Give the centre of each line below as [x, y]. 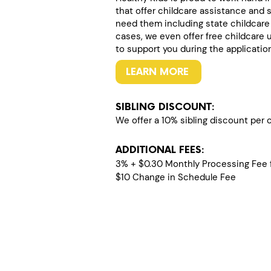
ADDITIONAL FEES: [160, 150]
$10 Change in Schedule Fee [176, 177]
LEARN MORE [157, 72]
